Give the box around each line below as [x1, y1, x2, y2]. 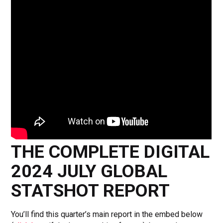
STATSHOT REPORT [11, 180, 170, 201]
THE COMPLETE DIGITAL [11, 141, 210, 162]
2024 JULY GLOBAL [11, 160, 168, 182]
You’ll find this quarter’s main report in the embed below [11, 209, 203, 219]
